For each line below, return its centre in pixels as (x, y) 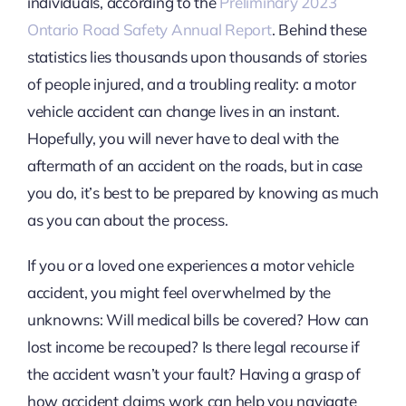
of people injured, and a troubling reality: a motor (191, 84)
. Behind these (319, 30)
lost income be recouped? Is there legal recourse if (193, 347)
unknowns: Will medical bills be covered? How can (198, 320)
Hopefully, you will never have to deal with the (183, 139)
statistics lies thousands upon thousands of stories (197, 57)
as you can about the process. (129, 220)
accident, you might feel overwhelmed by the (179, 293)
